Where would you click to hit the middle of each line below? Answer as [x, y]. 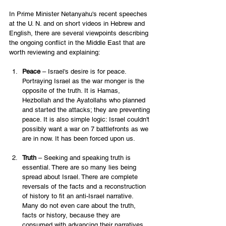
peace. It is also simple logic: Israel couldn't [87, 120]
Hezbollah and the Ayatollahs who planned [85, 100]
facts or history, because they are [72, 215]
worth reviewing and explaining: [56, 52]
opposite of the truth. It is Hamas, [72, 91]
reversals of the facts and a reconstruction [85, 187]
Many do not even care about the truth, [80, 206]
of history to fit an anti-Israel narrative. [79, 196]
